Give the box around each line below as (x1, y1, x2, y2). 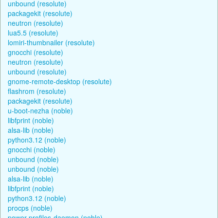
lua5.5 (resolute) (8, 27, 58, 37)
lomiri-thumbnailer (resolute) (8, 37, 95, 47)
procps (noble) (8, 202, 53, 213)
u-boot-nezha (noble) (8, 105, 73, 115)
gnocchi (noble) (8, 144, 55, 154)
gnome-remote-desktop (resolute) (8, 76, 112, 86)
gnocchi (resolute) (8, 47, 63, 57)
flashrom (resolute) (8, 86, 66, 96)
